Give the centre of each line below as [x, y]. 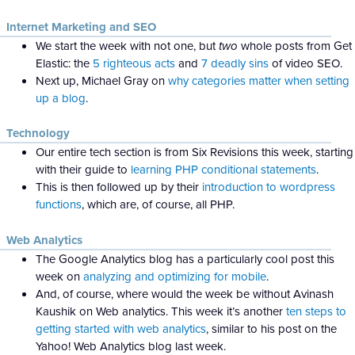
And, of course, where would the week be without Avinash [185, 293]
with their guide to [83, 170]
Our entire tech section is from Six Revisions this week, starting [195, 152]
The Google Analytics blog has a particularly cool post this [185, 258]
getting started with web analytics [121, 328]
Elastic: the [64, 63]
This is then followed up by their [119, 187]
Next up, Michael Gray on [102, 80]
